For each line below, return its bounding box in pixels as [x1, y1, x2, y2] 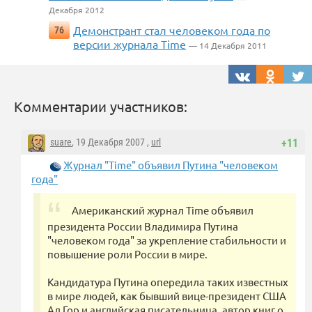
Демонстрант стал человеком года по [73, 23, 270, 38]
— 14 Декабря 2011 [189, 40, 267, 52]
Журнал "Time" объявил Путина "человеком [63, 158, 278, 172]
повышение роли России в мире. [47, 247, 208, 261]
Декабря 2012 [49, 4, 104, 16]
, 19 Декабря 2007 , [72, 136, 151, 148]
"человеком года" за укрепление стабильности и [47, 233, 286, 247]
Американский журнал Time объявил [72, 203, 253, 217]
